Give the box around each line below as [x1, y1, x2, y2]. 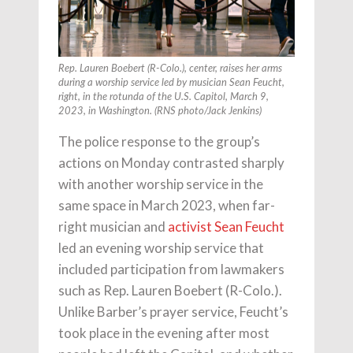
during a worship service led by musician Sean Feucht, [58, 78, 284, 89]
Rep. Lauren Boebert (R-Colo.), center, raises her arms [58, 64, 282, 75]
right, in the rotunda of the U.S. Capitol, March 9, [58, 92, 269, 103]
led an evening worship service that [58, 240, 264, 257]
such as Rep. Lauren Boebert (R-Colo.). [58, 282, 282, 299]
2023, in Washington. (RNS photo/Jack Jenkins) [58, 106, 262, 117]
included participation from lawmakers [58, 261, 284, 278]
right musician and [58, 218, 168, 236]
